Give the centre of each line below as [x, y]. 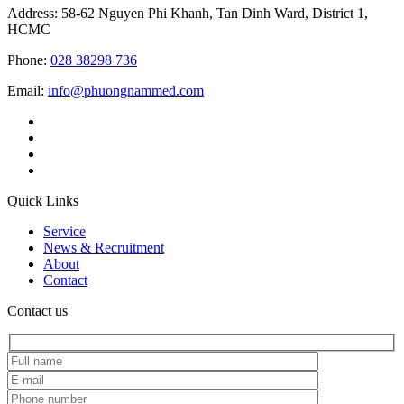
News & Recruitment [104, 248]
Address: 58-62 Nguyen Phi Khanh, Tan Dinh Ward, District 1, [188, 14]
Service [64, 232]
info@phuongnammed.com [126, 91]
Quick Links [43, 201]
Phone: [29, 60]
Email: [28, 91]
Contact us [37, 311]
